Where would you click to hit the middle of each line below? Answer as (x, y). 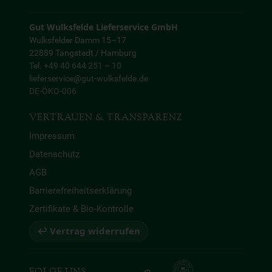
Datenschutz (54, 155)
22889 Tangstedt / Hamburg (83, 53)
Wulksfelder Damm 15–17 (78, 40)
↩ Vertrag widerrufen (89, 232)
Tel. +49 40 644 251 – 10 (75, 66)
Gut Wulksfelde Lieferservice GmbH (104, 28)
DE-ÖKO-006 (53, 91)
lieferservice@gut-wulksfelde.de (89, 79)
